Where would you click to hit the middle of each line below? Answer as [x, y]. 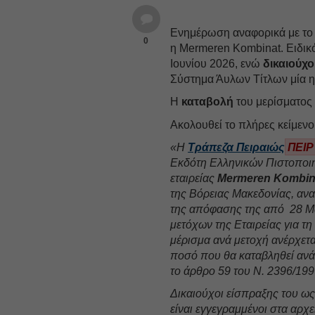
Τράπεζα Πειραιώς [237, 147]
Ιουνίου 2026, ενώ [217, 63]
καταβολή [208, 101]
